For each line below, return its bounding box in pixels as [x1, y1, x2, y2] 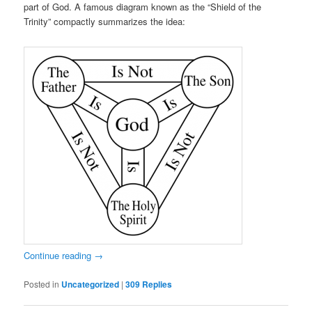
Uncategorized [61, 277, 120, 290]
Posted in [24, 277, 60, 290]
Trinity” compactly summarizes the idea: [24, 15, 186, 29]
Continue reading [24, 249, 95, 263]
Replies [140, 277, 173, 290]
